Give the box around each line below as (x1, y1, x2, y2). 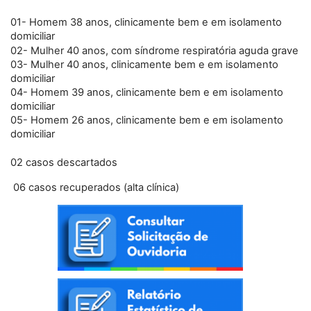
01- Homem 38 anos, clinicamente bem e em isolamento (10, 15, 282, 28)
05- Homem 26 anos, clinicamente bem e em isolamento (10, 113, 283, 126)
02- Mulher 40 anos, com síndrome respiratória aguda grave (10, 44, 299, 57)
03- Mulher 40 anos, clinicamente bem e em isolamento (10, 58, 278, 71)
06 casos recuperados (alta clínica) (10, 180, 179, 194)
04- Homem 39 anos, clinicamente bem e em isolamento (10, 85, 283, 99)
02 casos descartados (10, 155, 117, 169)
